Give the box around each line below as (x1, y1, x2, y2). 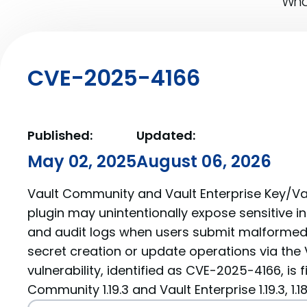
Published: (27, 127, 93, 144)
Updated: (136, 127, 195, 144)
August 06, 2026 (136, 150, 271, 173)
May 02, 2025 (27, 150, 136, 173)
